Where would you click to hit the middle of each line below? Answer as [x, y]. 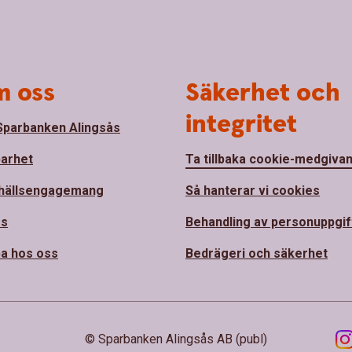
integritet [241, 125]
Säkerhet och [263, 93]
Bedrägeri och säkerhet [257, 254]
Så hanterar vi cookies [253, 191]
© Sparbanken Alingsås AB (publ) [176, 339]
